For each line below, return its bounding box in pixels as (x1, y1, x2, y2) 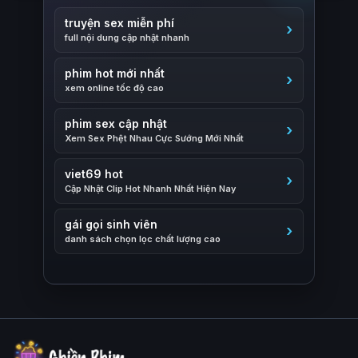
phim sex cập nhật (65, 117, 167, 131)
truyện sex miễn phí (65, 16, 174, 30)
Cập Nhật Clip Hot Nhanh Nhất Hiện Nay (65, 183, 236, 195)
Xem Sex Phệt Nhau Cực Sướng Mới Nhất (65, 133, 244, 145)
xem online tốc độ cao (65, 82, 164, 94)
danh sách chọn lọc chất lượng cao (65, 233, 221, 245)
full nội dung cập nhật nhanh (65, 32, 189, 44)
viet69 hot (65, 167, 123, 181)
